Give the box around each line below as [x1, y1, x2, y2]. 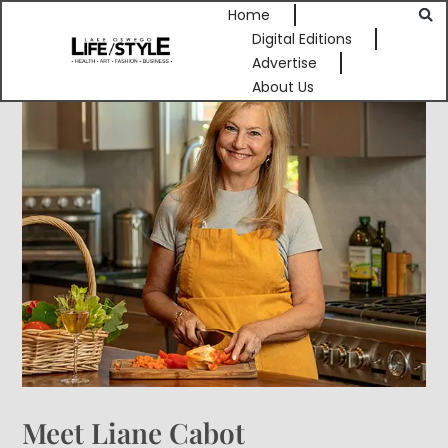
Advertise [251, 53, 317, 73]
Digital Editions [251, 29, 352, 49]
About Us [251, 77, 314, 97]
